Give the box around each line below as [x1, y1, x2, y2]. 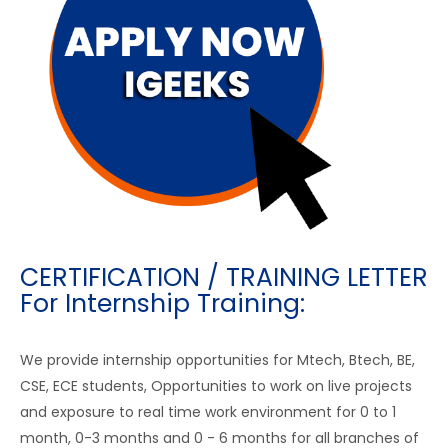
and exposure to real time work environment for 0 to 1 [20, 401, 396, 422]
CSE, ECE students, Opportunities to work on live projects [20, 375, 412, 396]
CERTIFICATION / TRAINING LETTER [20, 259, 428, 295]
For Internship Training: [20, 285, 305, 321]
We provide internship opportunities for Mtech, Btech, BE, [20, 349, 415, 370]
